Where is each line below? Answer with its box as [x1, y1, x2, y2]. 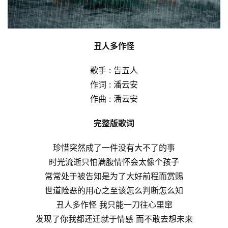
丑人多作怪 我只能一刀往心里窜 [55, 199, 173, 210]
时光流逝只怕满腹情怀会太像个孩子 [49, 156, 179, 167]
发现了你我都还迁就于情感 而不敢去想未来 [35, 213, 193, 224]
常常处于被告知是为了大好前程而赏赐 [45, 170, 183, 181]
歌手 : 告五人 [90, 65, 138, 75]
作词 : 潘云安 [90, 79, 138, 90]
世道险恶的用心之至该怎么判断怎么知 [45, 185, 183, 195]
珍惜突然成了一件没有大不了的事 [53, 142, 175, 153]
